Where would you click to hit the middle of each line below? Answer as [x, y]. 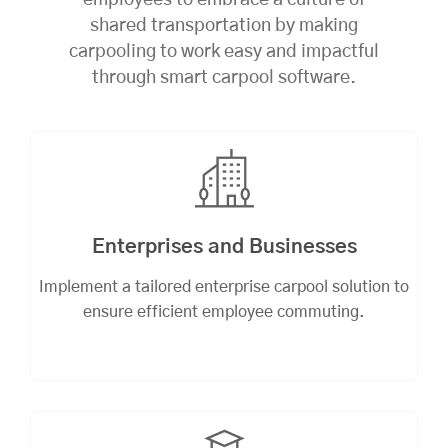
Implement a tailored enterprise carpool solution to [223, 287]
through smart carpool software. [223, 78]
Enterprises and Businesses [224, 247]
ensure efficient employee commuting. [223, 312]
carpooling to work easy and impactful [223, 52]
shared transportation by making [223, 26]
